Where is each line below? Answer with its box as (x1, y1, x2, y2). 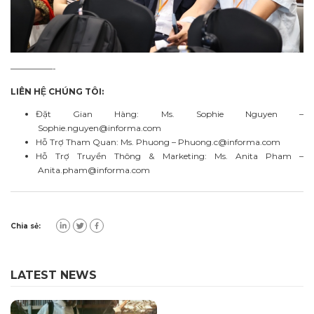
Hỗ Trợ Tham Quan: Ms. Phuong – (36, 137, 178, 148)
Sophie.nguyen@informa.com (38, 123, 161, 134)
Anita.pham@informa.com (38, 165, 150, 176)
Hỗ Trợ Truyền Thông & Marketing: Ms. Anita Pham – (36, 151, 303, 162)
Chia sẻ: (11, 221, 41, 231)
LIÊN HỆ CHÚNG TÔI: (11, 86, 104, 97)
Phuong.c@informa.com (178, 137, 280, 148)
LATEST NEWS (11, 268, 97, 282)
